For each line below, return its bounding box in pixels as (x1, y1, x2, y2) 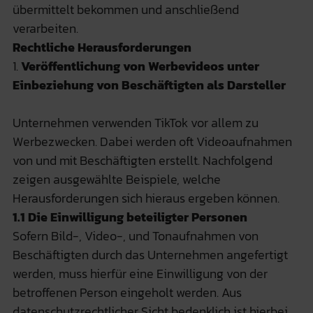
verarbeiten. (12, 18, 78, 38)
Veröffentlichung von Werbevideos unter (20, 56, 259, 75)
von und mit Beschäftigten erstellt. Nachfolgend (12, 150, 272, 170)
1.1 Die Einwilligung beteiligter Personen (12, 207, 247, 226)
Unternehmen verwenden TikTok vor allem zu (12, 112, 259, 132)
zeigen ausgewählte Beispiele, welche (12, 169, 221, 189)
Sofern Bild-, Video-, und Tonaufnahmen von (12, 226, 259, 245)
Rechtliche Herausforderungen (12, 37, 191, 57)
